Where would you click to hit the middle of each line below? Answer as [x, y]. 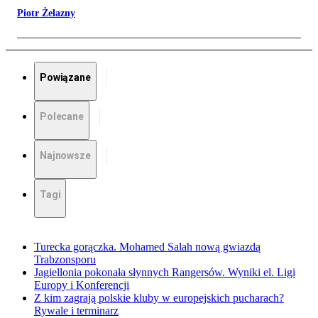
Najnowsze [65, 156]
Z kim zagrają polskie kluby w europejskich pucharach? [159, 298]
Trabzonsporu [65, 260]
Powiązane [65, 78]
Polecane [62, 117]
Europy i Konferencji [82, 285]
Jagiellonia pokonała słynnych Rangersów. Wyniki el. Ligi [165, 273]
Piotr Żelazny [46, 13]
